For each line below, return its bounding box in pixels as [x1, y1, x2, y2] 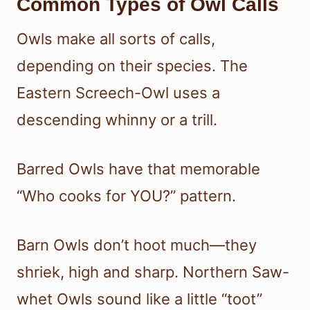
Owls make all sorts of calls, [17, 30, 215, 48]
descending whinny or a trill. [17, 111, 217, 129]
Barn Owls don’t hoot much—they [17, 236, 257, 255]
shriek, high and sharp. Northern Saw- [17, 263, 289, 282]
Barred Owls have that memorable [17, 160, 260, 179]
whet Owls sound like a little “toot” [17, 290, 262, 309]
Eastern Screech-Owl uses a [17, 84, 220, 102]
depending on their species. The [17, 57, 248, 75]
